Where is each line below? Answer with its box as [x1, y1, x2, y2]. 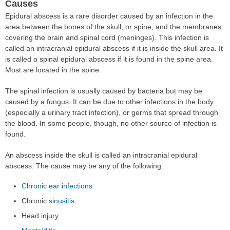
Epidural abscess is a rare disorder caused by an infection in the [5, 11, 213, 20]
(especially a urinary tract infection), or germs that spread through [5, 108, 218, 117]
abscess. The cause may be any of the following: [5, 161, 163, 170]
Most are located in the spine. [5, 65, 101, 74]
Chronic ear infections [22, 181, 93, 190]
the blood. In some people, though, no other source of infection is [5, 119, 217, 127]
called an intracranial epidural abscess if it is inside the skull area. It [5, 44, 223, 52]
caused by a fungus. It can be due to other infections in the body [5, 97, 214, 106]
